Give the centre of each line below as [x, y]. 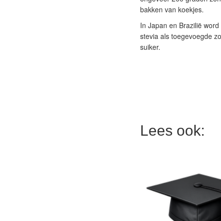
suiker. [150, 47]
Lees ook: [172, 130]
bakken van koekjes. [172, 9]
